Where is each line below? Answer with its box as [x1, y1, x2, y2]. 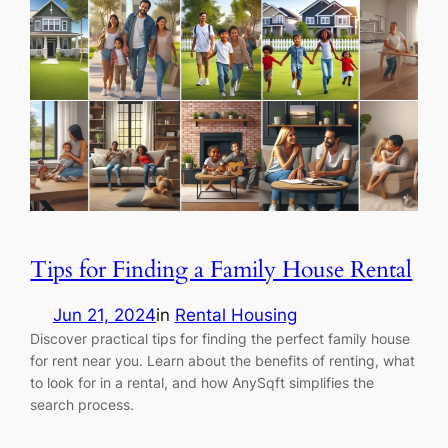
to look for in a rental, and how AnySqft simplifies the [30, 373, 375, 391]
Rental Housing [174, 304, 297, 325]
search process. [30, 395, 135, 413]
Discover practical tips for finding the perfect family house [30, 329, 411, 347]
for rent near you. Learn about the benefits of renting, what [30, 351, 416, 369]
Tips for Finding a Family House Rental [30, 253, 413, 285]
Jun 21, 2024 [52, 304, 156, 325]
